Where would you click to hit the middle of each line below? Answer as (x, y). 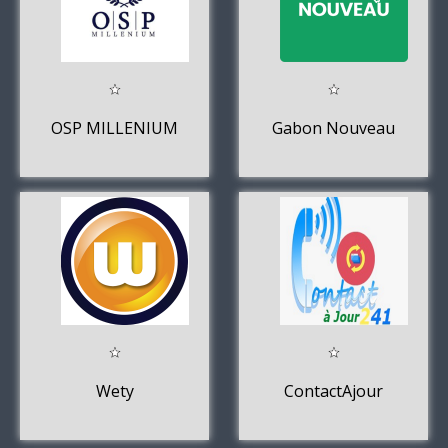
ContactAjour (333, 390)
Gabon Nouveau (333, 127)
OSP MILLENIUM (114, 127)
